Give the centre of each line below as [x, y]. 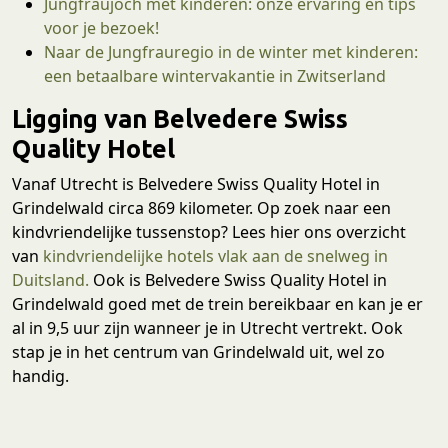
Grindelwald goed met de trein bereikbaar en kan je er [217, 303]
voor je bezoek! [101, 27]
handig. [40, 375]
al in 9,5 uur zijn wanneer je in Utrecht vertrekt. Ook [207, 327]
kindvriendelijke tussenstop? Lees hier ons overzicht [209, 231]
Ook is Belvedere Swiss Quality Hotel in [238, 279]
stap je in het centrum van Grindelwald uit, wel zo [198, 351]
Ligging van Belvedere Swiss [180, 118]
